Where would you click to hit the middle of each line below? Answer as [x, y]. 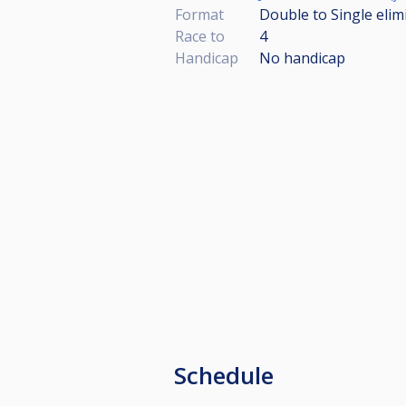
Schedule [224, 375]
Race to [200, 36]
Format [199, 14]
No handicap [302, 58]
